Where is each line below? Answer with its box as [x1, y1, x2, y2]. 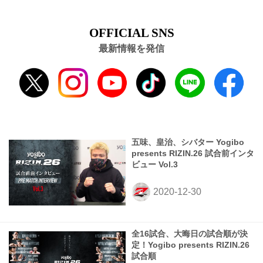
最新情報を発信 [99, 43, 164, 53]
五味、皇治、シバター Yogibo [131, 138, 244, 147]
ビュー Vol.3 [131, 160, 178, 170]
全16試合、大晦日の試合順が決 [131, 230, 248, 239]
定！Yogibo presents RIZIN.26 [131, 241, 249, 250]
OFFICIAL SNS [89, 25, 174, 39]
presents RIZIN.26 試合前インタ [131, 149, 254, 159]
